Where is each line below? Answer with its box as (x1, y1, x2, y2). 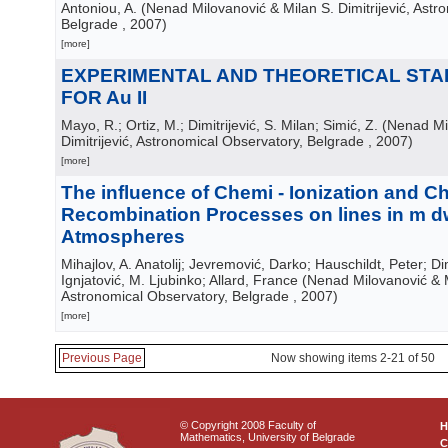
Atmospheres (61, 226, 185, 247)
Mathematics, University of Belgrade (180, 431, 355, 443)
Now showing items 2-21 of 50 (271, 351, 435, 365)
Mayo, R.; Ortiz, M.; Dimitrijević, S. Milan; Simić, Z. (61, 117, 378, 133)
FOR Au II (61, 87, 147, 108)
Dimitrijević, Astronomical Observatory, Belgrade (61, 133, 364, 149)
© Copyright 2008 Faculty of (180, 419, 316, 431)
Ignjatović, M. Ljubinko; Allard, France (61, 272, 298, 288)
